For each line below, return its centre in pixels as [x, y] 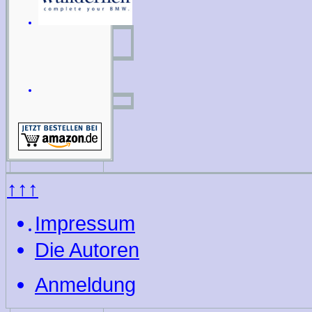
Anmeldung [85, 285]
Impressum [85, 224]
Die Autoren [87, 250]
